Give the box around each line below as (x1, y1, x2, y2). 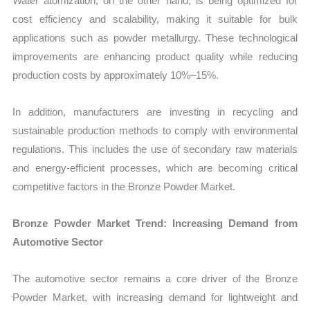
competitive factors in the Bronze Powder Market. (12, 180, 236, 192)
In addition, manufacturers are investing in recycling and (12, 105, 298, 118)
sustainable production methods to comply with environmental (12, 124, 298, 136)
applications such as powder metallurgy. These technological (12, 31, 298, 44)
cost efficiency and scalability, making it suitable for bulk (12, 12, 298, 25)
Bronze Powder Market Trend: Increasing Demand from (12, 217, 298, 230)
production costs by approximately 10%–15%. (12, 69, 219, 81)
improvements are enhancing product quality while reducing (12, 50, 298, 62)
